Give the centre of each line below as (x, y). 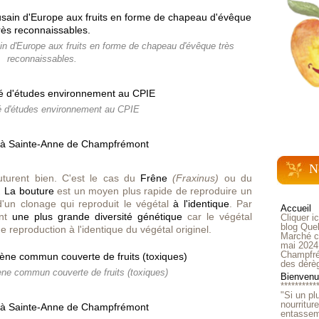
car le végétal (217, 216)
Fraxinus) (200, 178)
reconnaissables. (42, 59)
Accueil (296, 208)
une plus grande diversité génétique (97, 216)
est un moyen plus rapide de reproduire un (153, 191)
